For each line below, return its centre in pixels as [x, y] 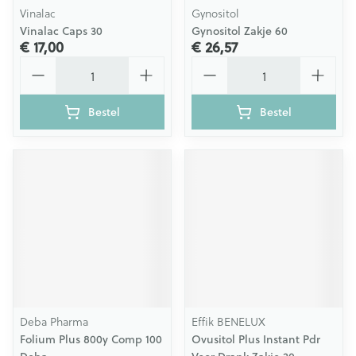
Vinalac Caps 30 [61, 31]
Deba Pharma [54, 321]
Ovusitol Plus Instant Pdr [256, 339]
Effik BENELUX [228, 321]
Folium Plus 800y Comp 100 [91, 339]
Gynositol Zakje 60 [240, 31]
